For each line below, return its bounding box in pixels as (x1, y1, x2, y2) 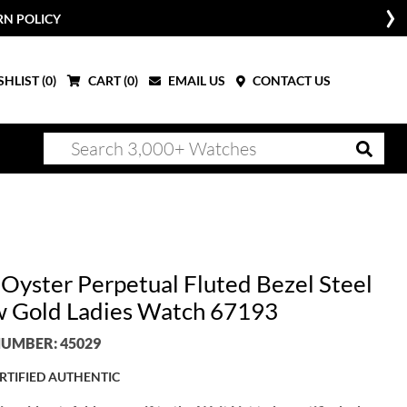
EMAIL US (165, 72, 225, 88)
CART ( (85, 72, 127, 88)
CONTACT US (250, 72, 331, 88)
